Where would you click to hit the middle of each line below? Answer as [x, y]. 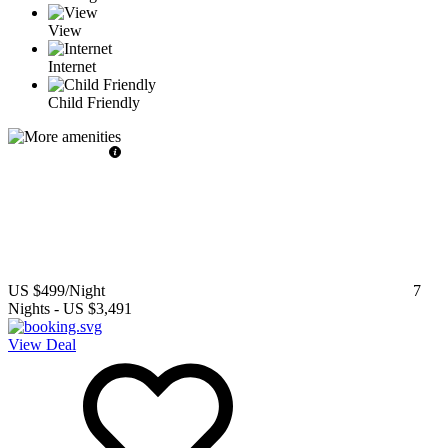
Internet [72, 67]
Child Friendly [94, 103]
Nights [29, 309]
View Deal [42, 345]
